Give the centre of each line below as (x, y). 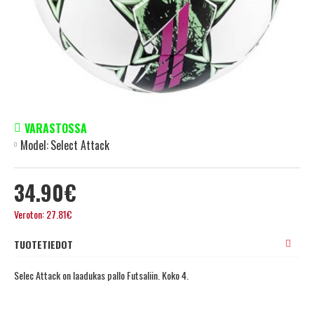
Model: (34, 145)
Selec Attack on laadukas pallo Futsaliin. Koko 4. (101, 275)
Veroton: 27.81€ (43, 214)
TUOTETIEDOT (43, 244)
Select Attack (80, 145)
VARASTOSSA (56, 128)
